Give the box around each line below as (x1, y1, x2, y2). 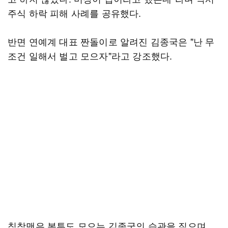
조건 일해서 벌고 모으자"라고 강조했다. (8, 49, 173, 62)
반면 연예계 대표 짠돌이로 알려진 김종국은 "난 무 (8, 35, 215, 48)
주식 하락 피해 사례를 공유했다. (8, 6, 141, 19)
